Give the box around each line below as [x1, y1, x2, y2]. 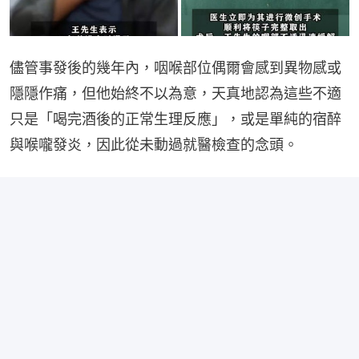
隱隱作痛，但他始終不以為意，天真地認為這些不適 [10, 85, 341, 103]
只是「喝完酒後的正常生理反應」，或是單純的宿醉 [10, 111, 341, 128]
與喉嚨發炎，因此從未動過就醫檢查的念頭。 [10, 136, 298, 154]
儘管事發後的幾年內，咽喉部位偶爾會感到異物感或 [10, 59, 341, 77]
